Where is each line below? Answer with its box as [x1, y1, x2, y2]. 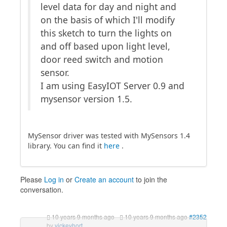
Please [20, 174, 44, 184]
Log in [44, 174, 64, 184]
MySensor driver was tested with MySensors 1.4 [28, 131, 190, 140]
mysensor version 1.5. [41, 93, 132, 105]
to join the [134, 174, 167, 184]
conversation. [20, 184, 63, 195]
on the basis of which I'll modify [41, 14, 175, 26]
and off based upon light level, [41, 40, 170, 52]
